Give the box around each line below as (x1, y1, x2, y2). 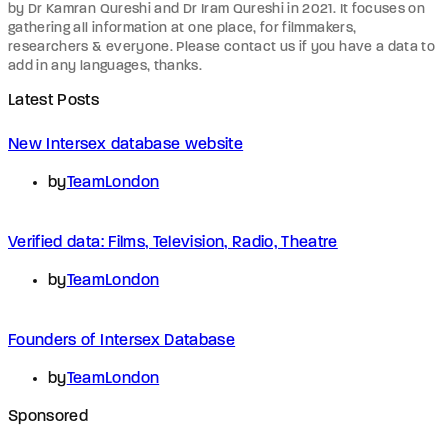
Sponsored (8, 408, 89, 425)
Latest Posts (8, 92, 100, 109)
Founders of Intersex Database (8, 332, 236, 349)
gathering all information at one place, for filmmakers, (8, 20, 357, 36)
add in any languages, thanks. (8, 58, 203, 74)
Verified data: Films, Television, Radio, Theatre (8, 234, 338, 251)
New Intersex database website (8, 136, 244, 153)
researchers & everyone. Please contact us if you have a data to (8, 39, 436, 55)
